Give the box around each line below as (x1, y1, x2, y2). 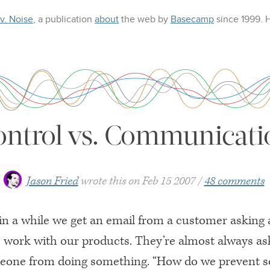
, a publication (33, 13, 95, 25)
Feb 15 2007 (142, 173, 195, 189)
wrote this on (80, 173, 140, 189)
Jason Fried (26, 173, 78, 189)
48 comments (204, 173, 265, 189)
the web (119, 13, 155, 25)
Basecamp (171, 13, 214, 25)
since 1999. (216, 13, 263, 25)
